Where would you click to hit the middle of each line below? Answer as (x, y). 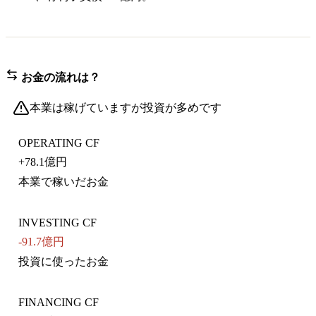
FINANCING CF (59, 302)
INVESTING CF (57, 222)
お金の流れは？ (59, 77)
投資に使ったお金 (63, 261)
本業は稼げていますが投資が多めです (126, 107)
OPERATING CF (59, 142)
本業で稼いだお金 (63, 181)
